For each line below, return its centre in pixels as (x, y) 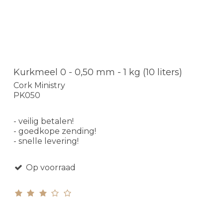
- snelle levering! (46, 141)
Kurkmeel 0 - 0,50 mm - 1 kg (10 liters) (98, 72)
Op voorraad (50, 167)
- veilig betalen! (44, 121)
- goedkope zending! (55, 131)
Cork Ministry (39, 85)
